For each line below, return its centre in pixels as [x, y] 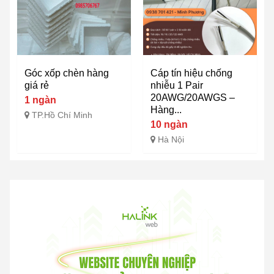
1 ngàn [40, 100]
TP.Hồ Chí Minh [62, 115]
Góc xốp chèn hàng [67, 73]
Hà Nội [171, 140]
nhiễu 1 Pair [177, 86]
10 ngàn [169, 125]
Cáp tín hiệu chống [191, 73]
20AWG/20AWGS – [193, 98]
